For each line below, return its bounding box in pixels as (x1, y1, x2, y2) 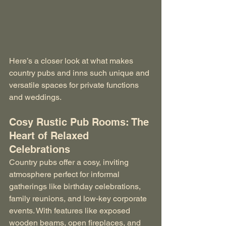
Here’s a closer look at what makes (9, 56, 135, 66)
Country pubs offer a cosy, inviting (9, 157, 131, 167)
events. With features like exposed (9, 206, 132, 216)
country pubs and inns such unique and (9, 68, 151, 78)
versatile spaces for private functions (9, 80, 141, 90)
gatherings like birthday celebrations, (9, 182, 143, 192)
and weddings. (9, 92, 62, 102)
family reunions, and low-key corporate (9, 194, 149, 204)
